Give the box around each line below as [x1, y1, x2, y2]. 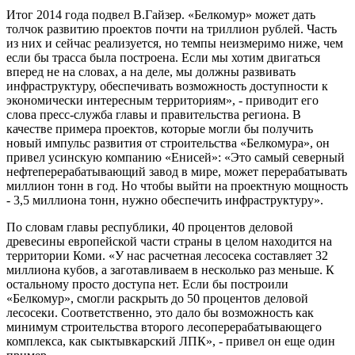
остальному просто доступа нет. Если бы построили [6, 277, 288, 292]
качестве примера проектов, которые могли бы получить [6, 122, 313, 136]
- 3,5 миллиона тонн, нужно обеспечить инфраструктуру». [6, 193, 323, 208]
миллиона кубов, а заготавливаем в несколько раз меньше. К [6, 263, 334, 277]
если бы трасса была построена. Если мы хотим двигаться [6, 51, 320, 65]
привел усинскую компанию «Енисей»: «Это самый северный [6, 151, 345, 165]
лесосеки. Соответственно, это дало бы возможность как [6, 306, 314, 320]
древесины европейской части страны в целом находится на [6, 235, 332, 249]
